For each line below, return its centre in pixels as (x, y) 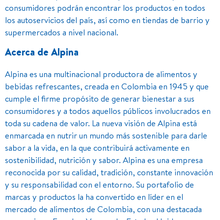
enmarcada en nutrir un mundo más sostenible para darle (106, 136)
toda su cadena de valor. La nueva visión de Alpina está (101, 123)
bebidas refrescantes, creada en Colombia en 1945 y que (107, 86)
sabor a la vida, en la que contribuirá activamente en (97, 148)
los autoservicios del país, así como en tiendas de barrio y (107, 20)
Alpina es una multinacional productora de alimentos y (101, 74)
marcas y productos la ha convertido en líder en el (94, 197)
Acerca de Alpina (42, 52)
